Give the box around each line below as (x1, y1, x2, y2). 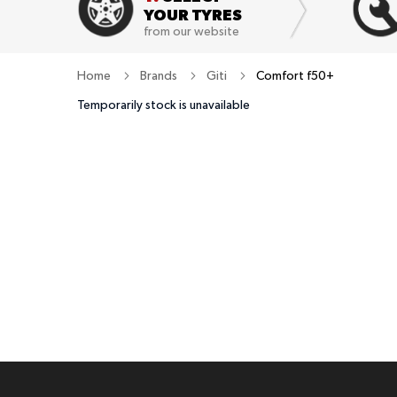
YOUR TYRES (144, 5, 242, 24)
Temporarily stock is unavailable (77, 98, 250, 112)
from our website (144, 26, 239, 38)
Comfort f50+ (256, 69, 334, 82)
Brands (140, 69, 180, 82)
